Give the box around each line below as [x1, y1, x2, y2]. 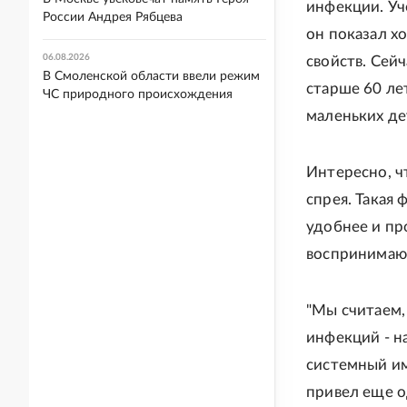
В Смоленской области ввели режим [43, 70, 260, 83]
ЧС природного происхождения [43, 88, 233, 101]
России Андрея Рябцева [43, 11, 183, 24]
